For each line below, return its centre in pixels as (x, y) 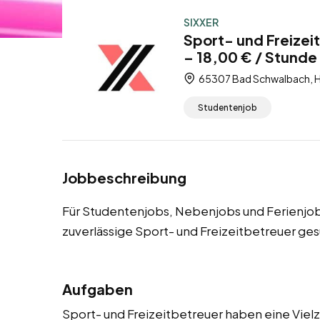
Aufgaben (97, 289)
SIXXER (201, 22)
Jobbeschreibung (124, 178)
